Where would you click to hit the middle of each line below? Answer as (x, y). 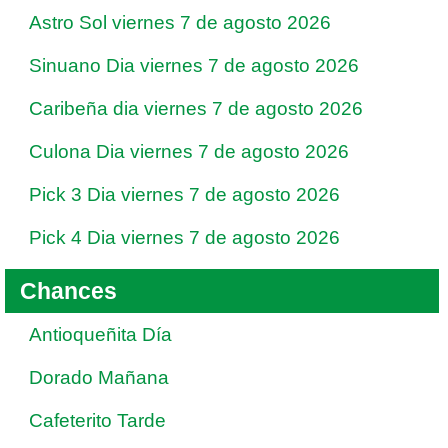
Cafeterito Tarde (97, 420)
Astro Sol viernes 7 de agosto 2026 (180, 22)
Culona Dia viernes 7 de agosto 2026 (189, 151)
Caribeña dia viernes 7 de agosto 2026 (196, 108)
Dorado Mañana (99, 377)
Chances (68, 291)
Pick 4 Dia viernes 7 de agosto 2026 (184, 237)
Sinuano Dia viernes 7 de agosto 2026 (194, 65)
